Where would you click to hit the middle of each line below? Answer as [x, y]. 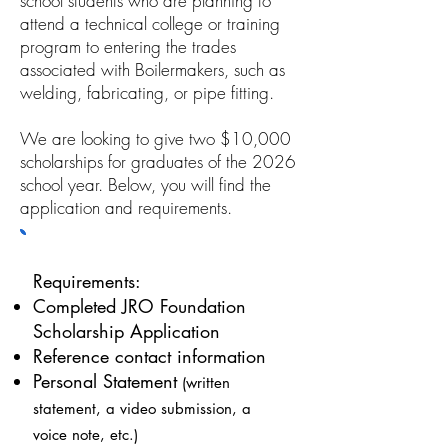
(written [203, 382]
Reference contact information [152, 356]
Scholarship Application [126, 331]
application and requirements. [126, 207]
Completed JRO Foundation [139, 306]
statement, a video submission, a [142, 408]
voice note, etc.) [88, 434]
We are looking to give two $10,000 [155, 138]
